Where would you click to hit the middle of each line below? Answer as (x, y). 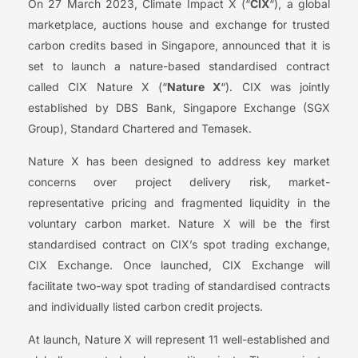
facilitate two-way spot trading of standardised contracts (179, 286)
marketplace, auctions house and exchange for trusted (179, 25)
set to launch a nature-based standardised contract (179, 66)
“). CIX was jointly (275, 87)
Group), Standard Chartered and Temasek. (140, 129)
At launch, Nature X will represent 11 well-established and (179, 340)
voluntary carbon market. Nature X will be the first (179, 224)
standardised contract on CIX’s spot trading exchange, (179, 245)
